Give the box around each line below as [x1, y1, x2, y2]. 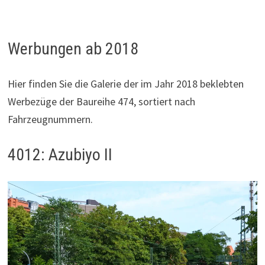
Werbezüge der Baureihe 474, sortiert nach [7, 95, 195, 109]
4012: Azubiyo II [7, 145, 112, 165]
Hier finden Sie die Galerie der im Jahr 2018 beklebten [7, 77, 244, 91]
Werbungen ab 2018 [7, 39, 138, 59]
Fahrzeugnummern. [7, 112, 93, 127]
